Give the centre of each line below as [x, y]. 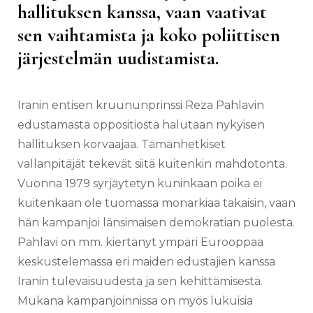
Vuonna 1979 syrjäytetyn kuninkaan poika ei [140, 184]
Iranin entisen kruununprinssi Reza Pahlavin [141, 105]
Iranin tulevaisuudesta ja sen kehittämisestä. [140, 282]
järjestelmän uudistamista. [118, 58]
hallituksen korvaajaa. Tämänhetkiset [122, 145]
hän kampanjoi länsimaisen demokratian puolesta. [156, 223]
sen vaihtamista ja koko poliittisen [149, 35]
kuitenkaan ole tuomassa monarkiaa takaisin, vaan [156, 203]
